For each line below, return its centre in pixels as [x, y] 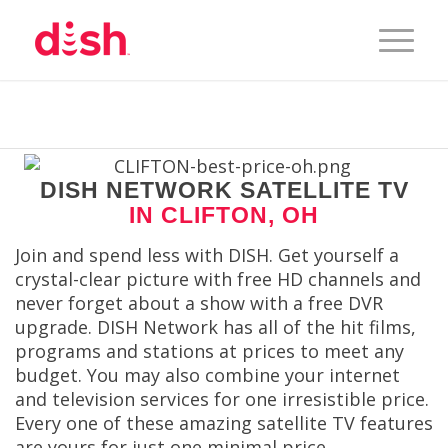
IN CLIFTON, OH [224, 215]
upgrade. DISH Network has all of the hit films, [215, 327]
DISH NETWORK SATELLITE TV [224, 190]
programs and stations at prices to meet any [209, 351]
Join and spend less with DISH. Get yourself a [207, 255]
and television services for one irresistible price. [222, 399]
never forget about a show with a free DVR [199, 303]
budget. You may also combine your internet [207, 375]
